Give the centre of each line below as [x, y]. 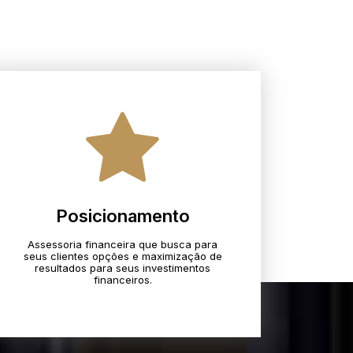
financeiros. [123, 279]
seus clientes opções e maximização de [123, 256]
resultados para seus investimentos [123, 268]
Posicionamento [123, 216]
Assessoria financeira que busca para [123, 244]
